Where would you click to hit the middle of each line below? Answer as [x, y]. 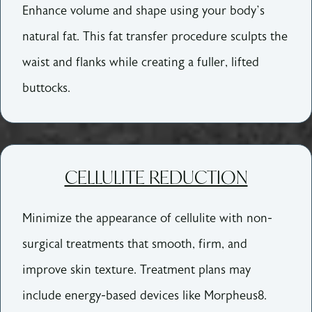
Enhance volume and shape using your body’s [144, 10]
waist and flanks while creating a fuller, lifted [141, 62]
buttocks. [47, 88]
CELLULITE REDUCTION [156, 177]
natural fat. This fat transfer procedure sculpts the [155, 36]
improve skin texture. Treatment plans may [137, 270]
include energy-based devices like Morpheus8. [145, 296]
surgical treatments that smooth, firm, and [135, 244]
